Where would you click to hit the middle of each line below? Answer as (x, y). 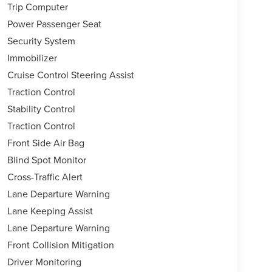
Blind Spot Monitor (46, 160)
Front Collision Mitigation (60, 245)
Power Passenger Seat (54, 24)
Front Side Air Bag (46, 143)
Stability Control (41, 109)
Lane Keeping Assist (50, 211)
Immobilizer (32, 58)
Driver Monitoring (44, 262)
